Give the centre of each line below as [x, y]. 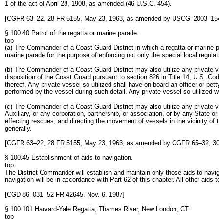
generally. [18, 128]
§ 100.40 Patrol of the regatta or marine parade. [72, 33]
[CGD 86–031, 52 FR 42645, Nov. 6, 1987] [65, 194]
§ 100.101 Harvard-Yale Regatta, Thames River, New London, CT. [98, 209]
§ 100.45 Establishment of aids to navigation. [69, 158]
